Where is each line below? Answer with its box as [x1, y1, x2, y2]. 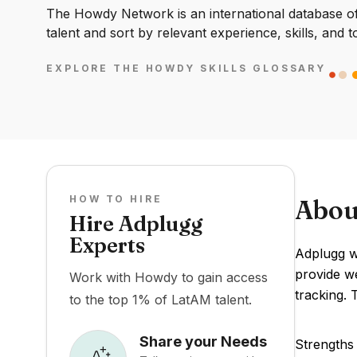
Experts [69, 233, 145, 258]
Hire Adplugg [69, 211, 202, 237]
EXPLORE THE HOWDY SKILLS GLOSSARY [46, 62, 327, 75]
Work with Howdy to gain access [69, 269, 268, 285]
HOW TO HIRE [69, 193, 163, 205]
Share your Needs [139, 332, 267, 350]
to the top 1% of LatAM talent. [69, 292, 252, 308]
